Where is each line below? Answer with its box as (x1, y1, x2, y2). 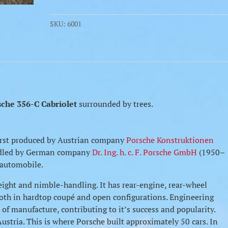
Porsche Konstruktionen (126, 134, 214, 146)
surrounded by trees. (77, 98, 154, 109)
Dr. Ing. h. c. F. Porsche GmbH (92, 147, 197, 158)
